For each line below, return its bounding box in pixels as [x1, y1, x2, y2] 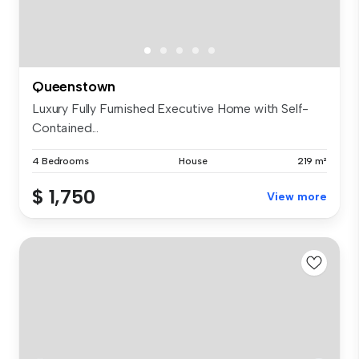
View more [267, 190, 327, 204]
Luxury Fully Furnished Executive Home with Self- [32, 101, 309, 117]
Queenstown [32, 78, 116, 96]
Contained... [32, 120, 99, 136]
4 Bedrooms [32, 155, 89, 167]
